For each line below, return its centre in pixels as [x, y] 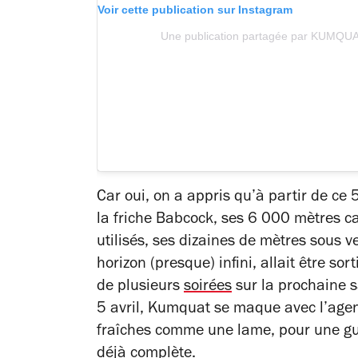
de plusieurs [140, 287]
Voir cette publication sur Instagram [195, 10]
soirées [208, 287]
